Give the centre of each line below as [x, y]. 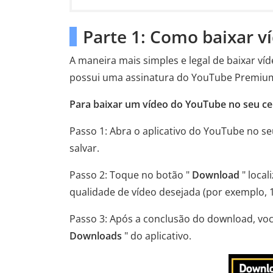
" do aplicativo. [157, 236]
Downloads [96, 236]
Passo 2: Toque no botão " [131, 175]
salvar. [84, 148]
